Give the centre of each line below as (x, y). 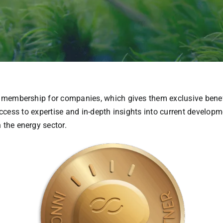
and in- (77, 111)
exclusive (186, 98)
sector (54, 125)
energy (29, 125)
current (172, 111)
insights (127, 111)
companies (80, 98)
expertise (47, 111)
